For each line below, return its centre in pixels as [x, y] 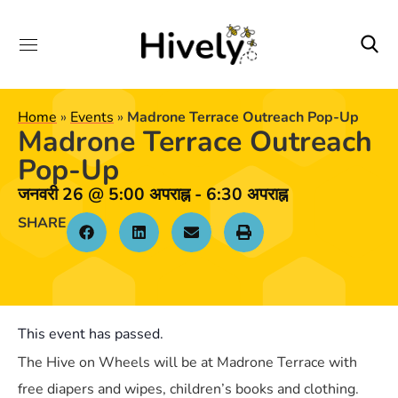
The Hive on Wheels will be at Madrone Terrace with [187, 362]
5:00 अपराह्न [149, 195]
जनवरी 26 [51, 195]
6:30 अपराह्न [247, 195]
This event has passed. [91, 334]
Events [92, 117]
